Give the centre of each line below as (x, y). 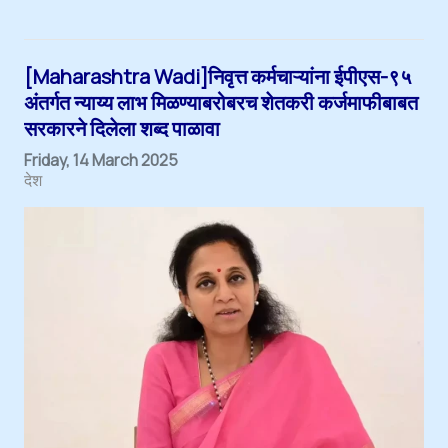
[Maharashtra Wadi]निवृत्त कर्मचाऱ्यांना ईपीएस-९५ (218, 76)
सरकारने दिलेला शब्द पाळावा (122, 128)
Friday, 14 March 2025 (101, 159)
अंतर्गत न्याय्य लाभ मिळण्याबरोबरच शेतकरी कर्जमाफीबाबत (221, 102)
